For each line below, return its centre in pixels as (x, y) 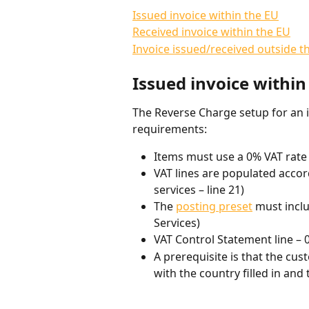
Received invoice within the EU (211, 32)
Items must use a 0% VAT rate (230, 156)
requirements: (170, 129)
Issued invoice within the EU (206, 15)
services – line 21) (199, 190)
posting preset (214, 207)
